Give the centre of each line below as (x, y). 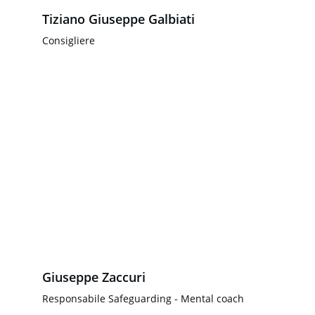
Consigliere (69, 40)
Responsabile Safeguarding (107, 298)
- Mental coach (208, 298)
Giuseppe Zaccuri (94, 277)
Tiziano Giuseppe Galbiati (118, 19)
